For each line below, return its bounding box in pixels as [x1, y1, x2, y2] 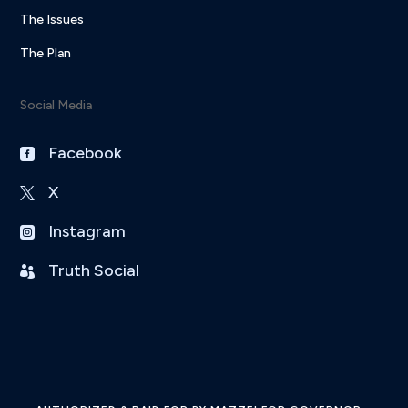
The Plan [20, 46, 72, 62]
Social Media [20, 97, 93, 114]
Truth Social [48, 260, 140, 281]
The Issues [20, 12, 85, 28]
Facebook [48, 143, 123, 164]
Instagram [48, 221, 127, 242]
